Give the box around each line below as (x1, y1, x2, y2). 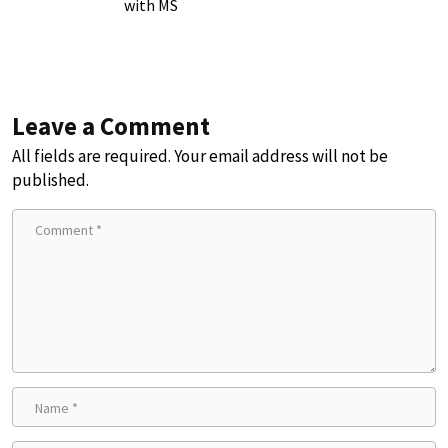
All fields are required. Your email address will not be (12, 145, 388, 167)
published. (12, 169, 89, 191)
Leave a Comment (12, 110, 210, 142)
